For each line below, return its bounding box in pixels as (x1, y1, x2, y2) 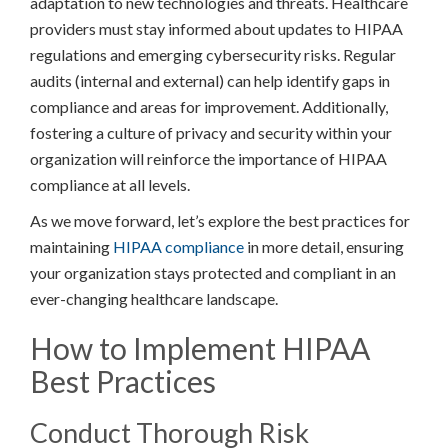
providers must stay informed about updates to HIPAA (30, 18, 403, 38)
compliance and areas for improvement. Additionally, (30, 96, 388, 116)
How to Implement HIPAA (30, 329, 370, 366)
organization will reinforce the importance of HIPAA (30, 148, 387, 168)
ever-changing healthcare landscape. (30, 288, 278, 308)
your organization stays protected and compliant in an (30, 262, 396, 282)
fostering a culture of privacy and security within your (30, 122, 392, 142)
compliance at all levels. (30, 174, 190, 194)
